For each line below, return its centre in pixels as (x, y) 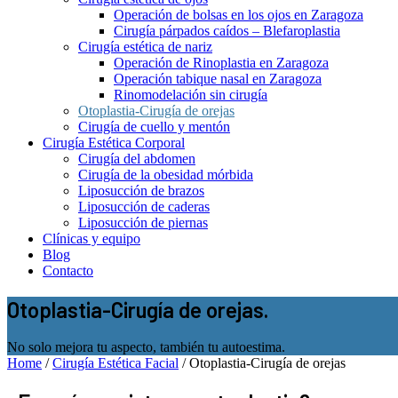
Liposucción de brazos (141, 190)
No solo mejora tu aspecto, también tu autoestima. (146, 347)
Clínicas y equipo (92, 238)
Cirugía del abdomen (137, 158)
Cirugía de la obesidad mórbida (166, 174)
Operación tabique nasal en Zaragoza (218, 78)
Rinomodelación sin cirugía (191, 94)
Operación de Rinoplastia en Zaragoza (221, 62)
